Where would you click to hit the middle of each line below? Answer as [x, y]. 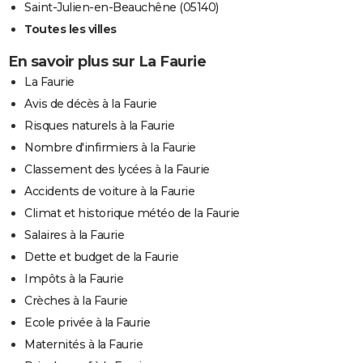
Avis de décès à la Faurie [91, 104]
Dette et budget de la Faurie [101, 257]
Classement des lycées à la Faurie [117, 170]
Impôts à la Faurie [74, 279]
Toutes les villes [70, 30]
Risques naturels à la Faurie [99, 126]
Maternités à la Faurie [83, 345]
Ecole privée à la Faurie [87, 323]
